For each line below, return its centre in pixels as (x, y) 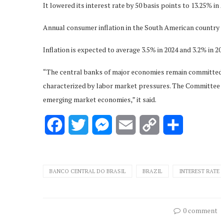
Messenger (131, 125)
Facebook (81, 125)
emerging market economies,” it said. (100, 99)
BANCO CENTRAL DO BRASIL (88, 171)
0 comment (200, 210)
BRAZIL (152, 171)
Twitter (102, 125)
